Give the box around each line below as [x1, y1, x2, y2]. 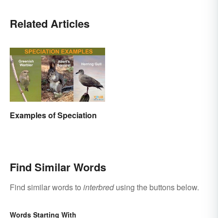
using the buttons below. [114, 181, 199, 193]
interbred [83, 181, 114, 193]
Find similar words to [10, 181, 83, 193]
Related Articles [10, 16, 90, 32]
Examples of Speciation [10, 109, 97, 121]
